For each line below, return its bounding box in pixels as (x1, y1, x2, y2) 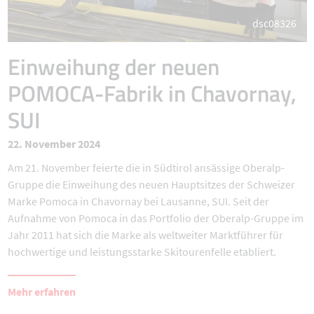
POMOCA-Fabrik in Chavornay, (7, 76, 296, 110)
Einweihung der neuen (7, 49, 219, 83)
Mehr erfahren (7, 284, 76, 299)
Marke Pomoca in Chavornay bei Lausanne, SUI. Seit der (7, 193, 269, 208)
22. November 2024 (7, 136, 100, 151)
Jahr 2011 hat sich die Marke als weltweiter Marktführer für (7, 227, 283, 242)
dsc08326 (252, 15, 296, 30)
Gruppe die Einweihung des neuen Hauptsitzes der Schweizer (7, 177, 295, 191)
